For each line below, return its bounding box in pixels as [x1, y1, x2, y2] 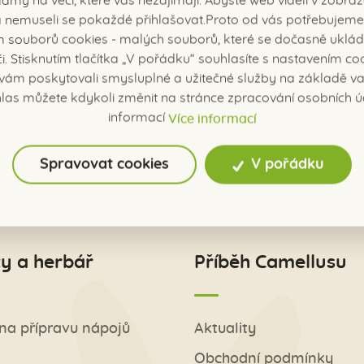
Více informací [167, 112, 257, 126]
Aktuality [194, 322, 256, 337]
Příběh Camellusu [194, 253, 347, 273]
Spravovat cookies [40, 157, 170, 172]
